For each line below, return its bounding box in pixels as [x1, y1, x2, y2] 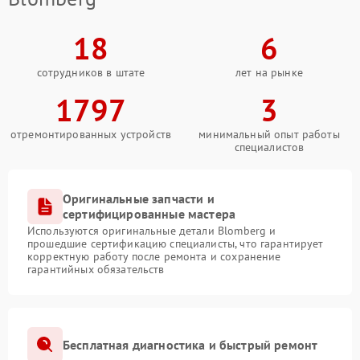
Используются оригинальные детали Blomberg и [27, 223, 276, 239]
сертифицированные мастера [63, 206, 236, 223]
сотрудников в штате [36, 65, 145, 80]
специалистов [234, 140, 305, 155]
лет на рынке [235, 65, 303, 80]
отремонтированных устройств [10, 127, 172, 142]
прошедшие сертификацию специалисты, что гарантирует [27, 236, 324, 252]
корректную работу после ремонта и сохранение [27, 249, 281, 264]
